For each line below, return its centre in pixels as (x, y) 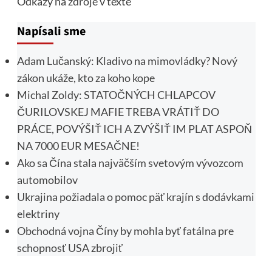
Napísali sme (51, 31)
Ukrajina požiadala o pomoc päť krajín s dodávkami (135, 196)
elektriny (38, 213)
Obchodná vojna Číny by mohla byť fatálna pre (125, 230)
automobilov (47, 179)
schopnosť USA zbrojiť (70, 247)
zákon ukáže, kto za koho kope (86, 77)
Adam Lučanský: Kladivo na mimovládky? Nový (127, 60)
